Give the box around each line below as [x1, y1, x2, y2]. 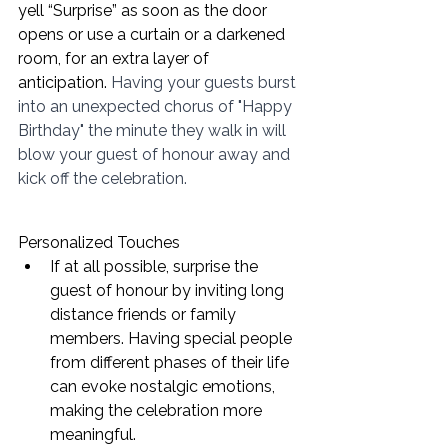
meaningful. [50, 425, 140, 445]
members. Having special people [50, 329, 296, 349]
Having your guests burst [111, 73, 300, 93]
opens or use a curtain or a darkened [18, 25, 289, 45]
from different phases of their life [50, 353, 293, 373]
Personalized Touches [18, 233, 180, 253]
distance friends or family [50, 305, 240, 325]
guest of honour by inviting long [50, 281, 288, 301]
